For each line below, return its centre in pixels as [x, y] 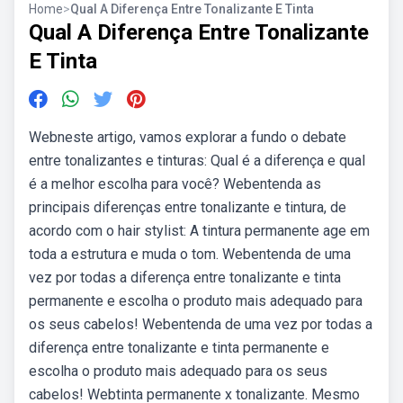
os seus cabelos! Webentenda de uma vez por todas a [201, 324]
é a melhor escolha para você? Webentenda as [175, 184]
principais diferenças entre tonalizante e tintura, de [188, 207]
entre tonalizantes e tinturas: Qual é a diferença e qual [197, 161]
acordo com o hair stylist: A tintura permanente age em [199, 231]
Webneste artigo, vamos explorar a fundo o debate [188, 137]
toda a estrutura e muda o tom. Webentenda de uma [190, 254]
